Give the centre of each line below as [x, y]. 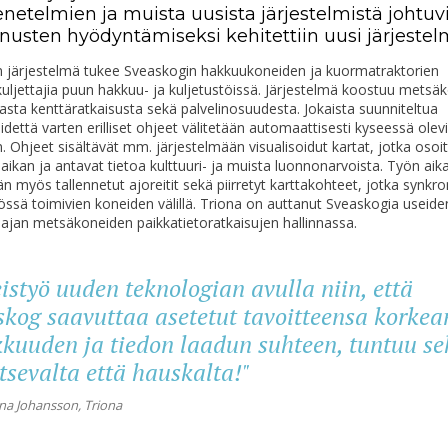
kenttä [49, 108]
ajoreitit [153, 184]
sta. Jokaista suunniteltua [357, 108]
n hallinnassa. [313, 222]
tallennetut [90, 184]
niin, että [363, 287]
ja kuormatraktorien [372, 70]
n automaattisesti [295, 127]
